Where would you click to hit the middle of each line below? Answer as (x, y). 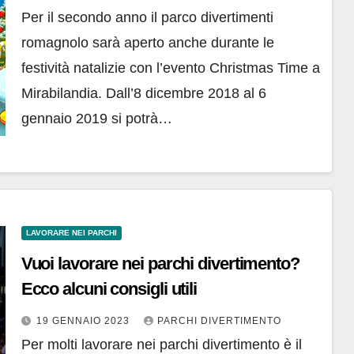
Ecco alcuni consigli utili (109, 289)
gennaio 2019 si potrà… (96, 119)
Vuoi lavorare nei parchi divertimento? (160, 264)
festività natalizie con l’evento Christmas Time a (170, 68)
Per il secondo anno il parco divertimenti (147, 18)
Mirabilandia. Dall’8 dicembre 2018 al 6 (143, 94)
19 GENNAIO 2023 (84, 321)
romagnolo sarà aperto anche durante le (147, 43)
